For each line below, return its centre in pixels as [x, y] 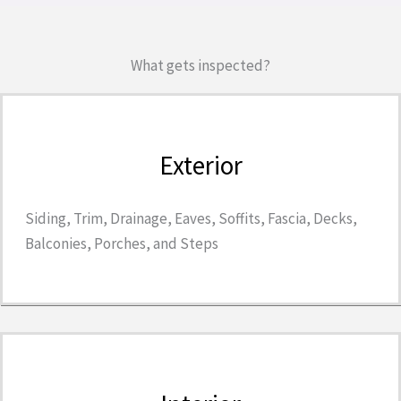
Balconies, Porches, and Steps [122, 243]
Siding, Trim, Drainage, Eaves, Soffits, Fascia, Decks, [191, 218]
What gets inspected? [200, 65]
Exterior [200, 165]
